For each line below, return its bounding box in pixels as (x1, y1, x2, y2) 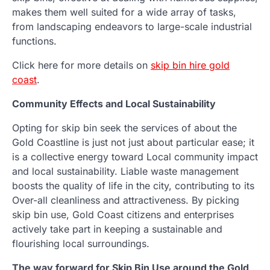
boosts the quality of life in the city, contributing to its (12, 180, 254, 192)
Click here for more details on (12, 59, 151, 72)
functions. (12, 35, 57, 48)
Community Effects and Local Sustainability (12, 98, 216, 110)
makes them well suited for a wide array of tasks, (12, 6, 236, 19)
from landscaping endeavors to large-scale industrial (12, 20, 252, 33)
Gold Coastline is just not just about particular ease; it (12, 136, 254, 149)
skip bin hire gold (151, 59, 230, 72)
